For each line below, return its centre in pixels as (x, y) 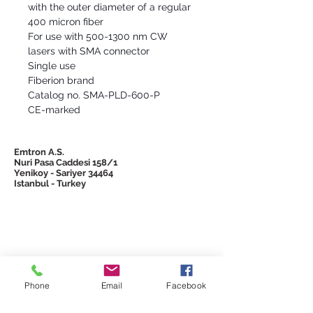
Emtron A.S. (39, 152)
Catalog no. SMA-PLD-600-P (94, 95)
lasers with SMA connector (90, 51)
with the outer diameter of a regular (109, 7)
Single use (52, 66)
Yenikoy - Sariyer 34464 (64, 173)
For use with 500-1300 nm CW (98, 36)
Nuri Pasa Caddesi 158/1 (66, 162)
